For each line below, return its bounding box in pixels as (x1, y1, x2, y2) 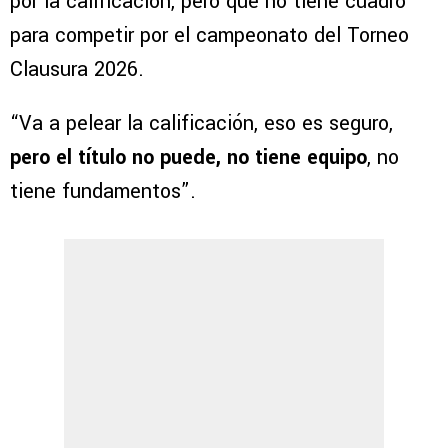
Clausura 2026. (10, 55, 144, 85)
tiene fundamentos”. (10, 177, 196, 207)
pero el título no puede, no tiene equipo (10, 143, 367, 173)
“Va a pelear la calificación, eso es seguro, (10, 109, 393, 139)
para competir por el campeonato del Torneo (10, 21, 409, 51)
